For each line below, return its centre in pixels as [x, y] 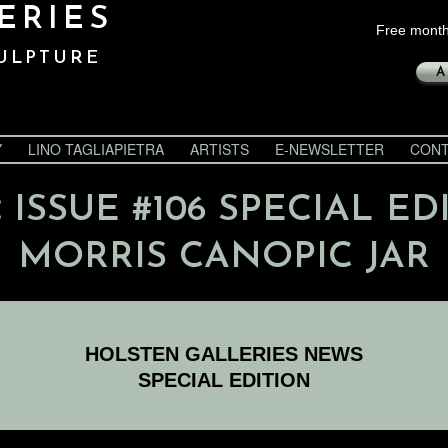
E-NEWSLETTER [329, 149]
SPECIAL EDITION [224, 380]
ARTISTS [219, 149]
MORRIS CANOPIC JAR [224, 257]
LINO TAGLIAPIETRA [96, 149]
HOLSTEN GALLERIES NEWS [224, 354]
